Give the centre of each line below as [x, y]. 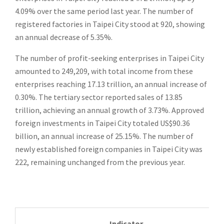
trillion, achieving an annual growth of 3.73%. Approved [109, 110]
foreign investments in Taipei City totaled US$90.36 [102, 123]
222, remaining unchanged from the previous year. [100, 162]
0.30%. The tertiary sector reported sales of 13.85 [99, 97]
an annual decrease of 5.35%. [64, 37]
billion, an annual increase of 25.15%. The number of [104, 136]
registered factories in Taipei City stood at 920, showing [110, 24]
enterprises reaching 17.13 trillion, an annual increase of [111, 84]
